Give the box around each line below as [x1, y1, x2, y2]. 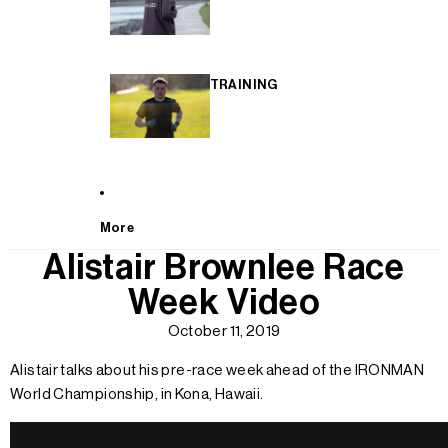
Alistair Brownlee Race [42, 250, 406, 286]
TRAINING [209, 77, 278, 91]
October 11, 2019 [167, 324, 281, 340]
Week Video [128, 285, 320, 321]
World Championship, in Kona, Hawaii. [10, 387, 264, 403]
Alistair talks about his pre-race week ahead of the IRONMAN [10, 363, 425, 379]
